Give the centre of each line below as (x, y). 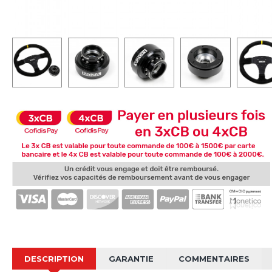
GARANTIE (131, 258)
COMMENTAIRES (214, 258)
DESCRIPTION (54, 258)
